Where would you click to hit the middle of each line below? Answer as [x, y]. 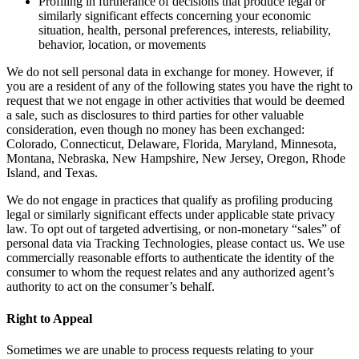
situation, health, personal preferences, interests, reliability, [185, 30]
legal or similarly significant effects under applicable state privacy [171, 215]
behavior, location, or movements [122, 45]
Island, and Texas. [52, 173]
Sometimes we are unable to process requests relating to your [160, 349]
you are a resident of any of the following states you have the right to [179, 87]
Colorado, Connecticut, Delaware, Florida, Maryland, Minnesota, [171, 144]
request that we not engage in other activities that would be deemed [175, 101]
